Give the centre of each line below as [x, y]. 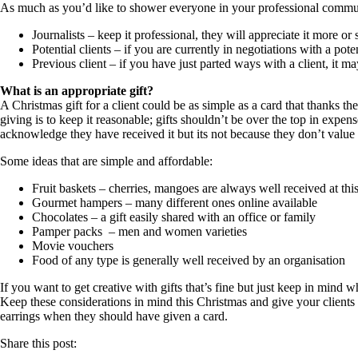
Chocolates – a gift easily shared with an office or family [174, 217]
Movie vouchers [73, 245]
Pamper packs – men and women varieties [139, 231]
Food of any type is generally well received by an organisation [189, 260]
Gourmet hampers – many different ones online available [175, 202]
